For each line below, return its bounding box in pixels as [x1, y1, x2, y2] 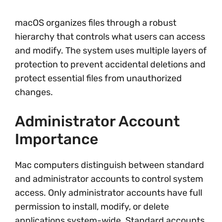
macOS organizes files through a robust [15, 17, 176, 28]
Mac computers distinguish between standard [15, 160, 204, 170]
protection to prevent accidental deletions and [15, 59, 206, 70]
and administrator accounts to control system [15, 173, 203, 184]
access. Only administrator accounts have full [15, 187, 202, 198]
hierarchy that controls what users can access [15, 31, 205, 42]
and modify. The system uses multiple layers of [15, 45, 207, 56]
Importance [15, 130, 98, 148]
